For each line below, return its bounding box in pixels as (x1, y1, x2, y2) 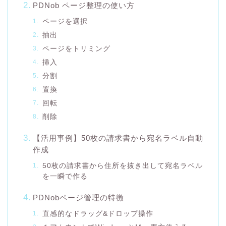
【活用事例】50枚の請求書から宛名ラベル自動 (32, 133, 203, 142)
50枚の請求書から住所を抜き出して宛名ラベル (42, 161, 203, 169)
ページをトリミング (42, 44, 110, 52)
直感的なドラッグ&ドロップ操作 (42, 209, 153, 217)
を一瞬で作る (42, 172, 88, 180)
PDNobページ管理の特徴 (32, 193, 124, 202)
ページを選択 (42, 17, 88, 25)
